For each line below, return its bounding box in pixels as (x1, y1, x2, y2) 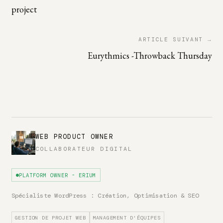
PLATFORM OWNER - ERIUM (18, 171, 97, 179)
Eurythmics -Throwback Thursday (87, 50, 212, 62)
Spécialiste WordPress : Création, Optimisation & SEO (11, 191, 199, 200)
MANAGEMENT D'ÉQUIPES (93, 215, 161, 222)
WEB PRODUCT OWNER (35, 133, 113, 141)
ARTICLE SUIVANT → (138, 36, 212, 43)
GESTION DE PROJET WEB (14, 215, 86, 222)
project (11, 3, 37, 15)
